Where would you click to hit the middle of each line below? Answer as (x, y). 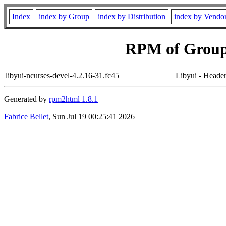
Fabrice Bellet (26, 116)
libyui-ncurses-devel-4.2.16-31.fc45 (62, 75)
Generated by (26, 99)
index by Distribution (132, 16)
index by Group (64, 16)
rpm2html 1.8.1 (73, 99)
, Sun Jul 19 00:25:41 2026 (92, 116)
